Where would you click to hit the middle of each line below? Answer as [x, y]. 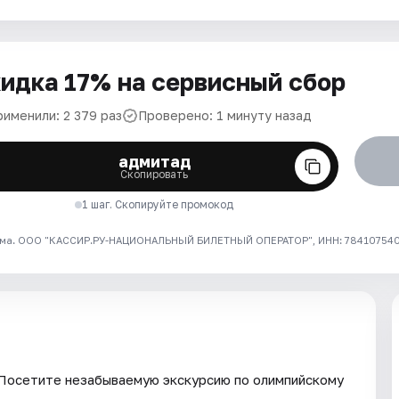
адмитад [154, 161]
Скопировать [155, 174]
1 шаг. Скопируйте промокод [158, 204]
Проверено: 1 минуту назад [225, 115]
